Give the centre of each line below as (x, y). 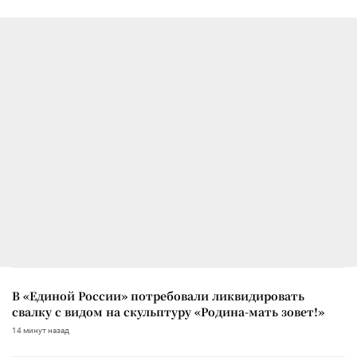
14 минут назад (41, 330)
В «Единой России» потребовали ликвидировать (158, 295)
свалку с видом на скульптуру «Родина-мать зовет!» (168, 311)
